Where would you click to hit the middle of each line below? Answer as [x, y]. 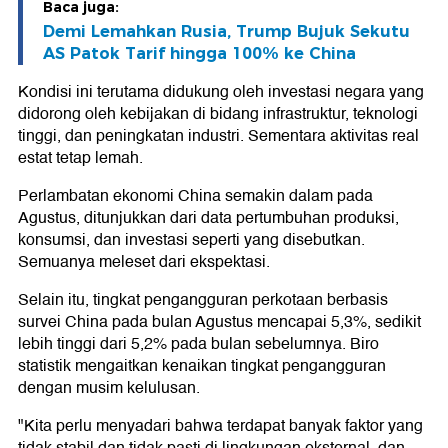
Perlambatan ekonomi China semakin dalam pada [195, 196]
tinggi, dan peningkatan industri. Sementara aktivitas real [218, 136]
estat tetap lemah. [80, 158]
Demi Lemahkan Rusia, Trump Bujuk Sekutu [226, 32]
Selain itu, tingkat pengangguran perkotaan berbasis [203, 300]
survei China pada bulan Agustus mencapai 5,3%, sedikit [219, 322]
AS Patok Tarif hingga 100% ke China [199, 54]
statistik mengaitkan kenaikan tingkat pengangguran [202, 366]
